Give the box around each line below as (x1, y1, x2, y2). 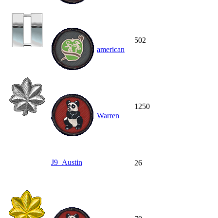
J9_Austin (51, 158, 82, 166)
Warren (97, 111, 119, 120)
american (97, 45, 125, 54)
